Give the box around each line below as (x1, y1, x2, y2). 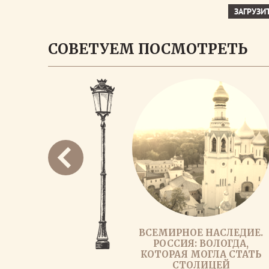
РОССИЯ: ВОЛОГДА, (153, 238, 249, 249)
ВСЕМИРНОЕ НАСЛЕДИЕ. (139, 227, 264, 238)
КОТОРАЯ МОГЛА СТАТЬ (141, 249, 262, 260)
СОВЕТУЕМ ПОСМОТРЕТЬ (48, 40, 247, 58)
